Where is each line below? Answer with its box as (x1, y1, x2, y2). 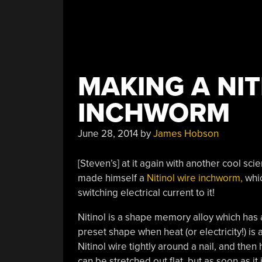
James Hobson (153, 127, 219, 140)
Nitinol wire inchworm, (146, 171, 243, 184)
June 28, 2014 (77, 127, 138, 140)
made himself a (77, 171, 147, 184)
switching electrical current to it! (77, 186, 215, 199)
